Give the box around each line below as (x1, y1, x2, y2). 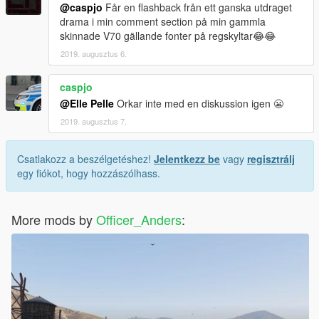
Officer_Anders (96, 209, 182, 229)
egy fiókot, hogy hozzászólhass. (17, 165, 160, 180)
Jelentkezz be (154, 151, 220, 166)
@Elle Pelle (60, 95, 114, 110)
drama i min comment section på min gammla (60, 14, 266, 28)
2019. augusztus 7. (61, 115, 127, 127)
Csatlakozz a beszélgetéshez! (17, 151, 154, 166)
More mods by (11, 209, 96, 229)
